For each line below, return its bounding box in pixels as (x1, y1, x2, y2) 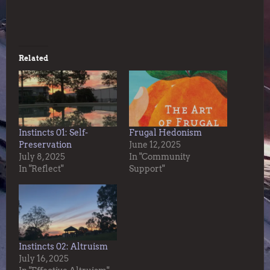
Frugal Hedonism (129, 128, 202, 138)
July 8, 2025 (19, 152, 65, 162)
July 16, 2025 (19, 254, 69, 264)
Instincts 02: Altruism (19, 242, 108, 252)
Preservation (19, 140, 72, 150)
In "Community (129, 152, 190, 162)
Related (19, 54, 48, 63)
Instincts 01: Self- (19, 128, 88, 138)
